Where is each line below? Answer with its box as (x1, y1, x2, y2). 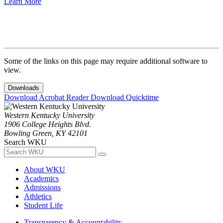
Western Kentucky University (4, 111, 95, 120)
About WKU (24, 165, 65, 174)
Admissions (24, 183, 61, 192)
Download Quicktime (91, 93, 159, 102)
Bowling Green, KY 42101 (4, 129, 88, 138)
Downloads (8, 84, 39, 92)
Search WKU (4, 138, 47, 147)
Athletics (24, 192, 52, 201)
